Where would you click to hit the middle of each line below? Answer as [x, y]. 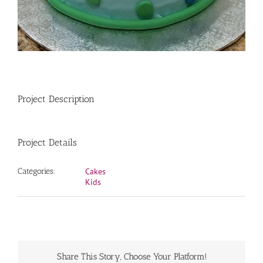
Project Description [56, 99]
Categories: [37, 171]
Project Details [47, 142]
